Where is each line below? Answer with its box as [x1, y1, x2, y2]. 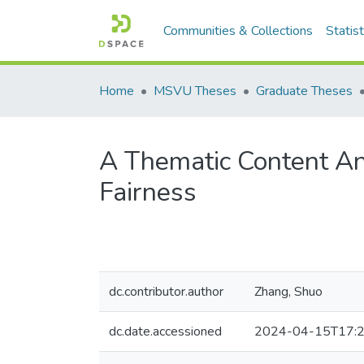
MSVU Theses [154, 82, 236, 100]
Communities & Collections [163, 22, 314, 40]
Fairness [99, 175, 197, 210]
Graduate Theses [256, 82, 353, 100]
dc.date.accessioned [109, 323, 222, 340]
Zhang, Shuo [254, 283, 323, 301]
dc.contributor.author [109, 283, 223, 301]
